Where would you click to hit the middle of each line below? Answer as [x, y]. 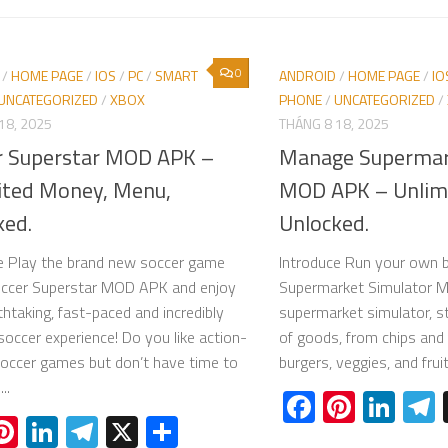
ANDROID [307, 76]
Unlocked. [324, 222]
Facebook [379, 406]
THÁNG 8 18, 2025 [334, 124]
